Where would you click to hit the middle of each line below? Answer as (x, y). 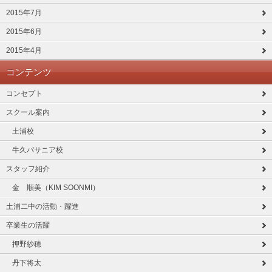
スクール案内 (28, 112)
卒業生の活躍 (28, 225)
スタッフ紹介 (28, 169)
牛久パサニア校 (38, 150)
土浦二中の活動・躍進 (42, 206)
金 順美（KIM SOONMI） (56, 188)
